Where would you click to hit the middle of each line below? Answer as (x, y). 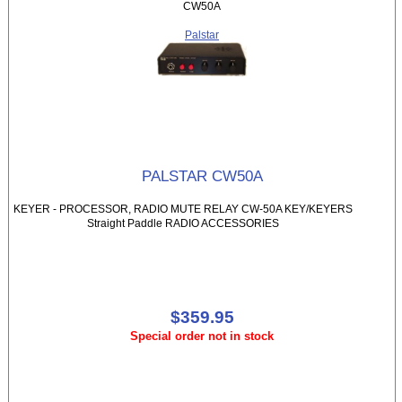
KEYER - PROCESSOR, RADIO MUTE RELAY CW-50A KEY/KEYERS (183, 209)
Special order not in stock (202, 336)
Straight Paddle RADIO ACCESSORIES (183, 223)
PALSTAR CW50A (202, 176)
